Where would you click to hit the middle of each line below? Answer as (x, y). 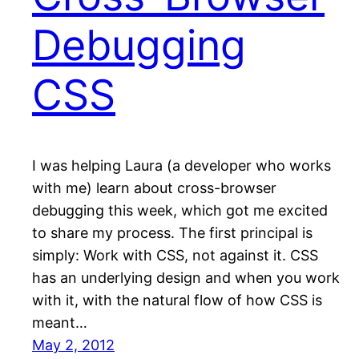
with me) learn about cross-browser (154, 188)
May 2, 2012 (73, 345)
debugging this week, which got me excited (180, 211)
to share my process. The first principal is (172, 233)
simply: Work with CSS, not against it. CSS (175, 256)
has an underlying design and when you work (186, 278)
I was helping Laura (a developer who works (182, 166)
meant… (60, 323)
